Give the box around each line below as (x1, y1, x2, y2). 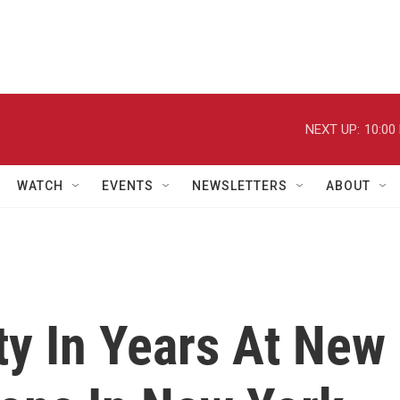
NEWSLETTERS (192, 179, 287, 193)
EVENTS (102, 179, 154, 193)
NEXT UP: (305, 121, 360, 137)
